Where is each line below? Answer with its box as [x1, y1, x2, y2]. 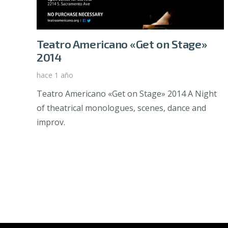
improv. [37, 117, 65, 128]
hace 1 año [37, 70, 73, 80]
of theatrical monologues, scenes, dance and [37, 102, 206, 114]
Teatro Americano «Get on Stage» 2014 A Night [37, 88, 217, 100]
